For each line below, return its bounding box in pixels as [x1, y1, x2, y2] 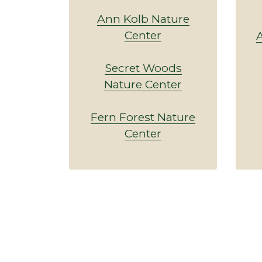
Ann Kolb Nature [96, 11, 189, 26]
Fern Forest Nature [91, 109, 195, 124]
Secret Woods [104, 60, 182, 75]
